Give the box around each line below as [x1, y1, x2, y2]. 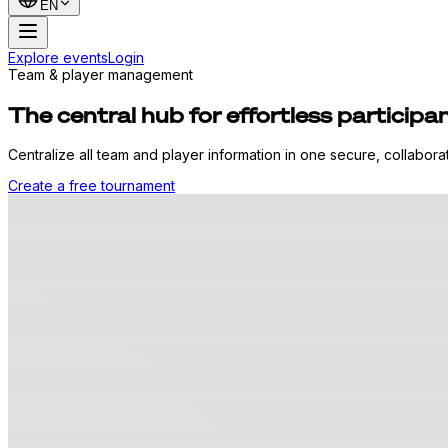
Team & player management [8, 66, 193, 84]
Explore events [8, 49, 108, 67]
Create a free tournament [8, 177, 175, 195]
